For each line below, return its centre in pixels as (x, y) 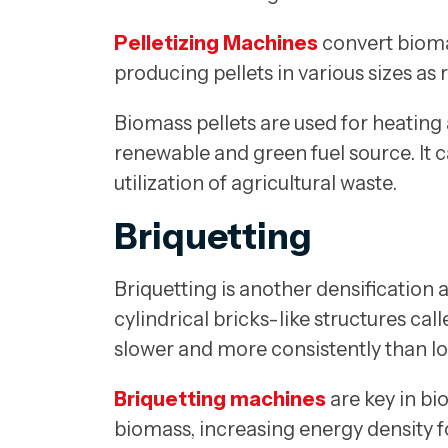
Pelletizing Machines (216, 43)
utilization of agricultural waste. (255, 183)
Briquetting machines (220, 399)
